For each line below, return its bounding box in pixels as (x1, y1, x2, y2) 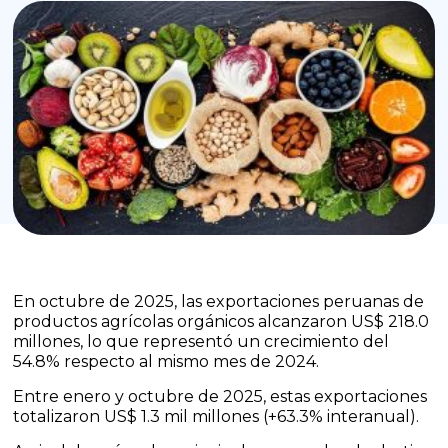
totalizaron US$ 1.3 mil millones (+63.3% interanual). (13, 407, 420, 427)
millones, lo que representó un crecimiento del (13, 332, 390, 352)
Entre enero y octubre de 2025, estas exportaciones (13, 387, 428, 407)
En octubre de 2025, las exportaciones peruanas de (13, 292, 425, 312)
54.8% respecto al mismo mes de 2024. (13, 352, 320, 372)
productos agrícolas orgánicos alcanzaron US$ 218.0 (13, 312, 430, 332)
